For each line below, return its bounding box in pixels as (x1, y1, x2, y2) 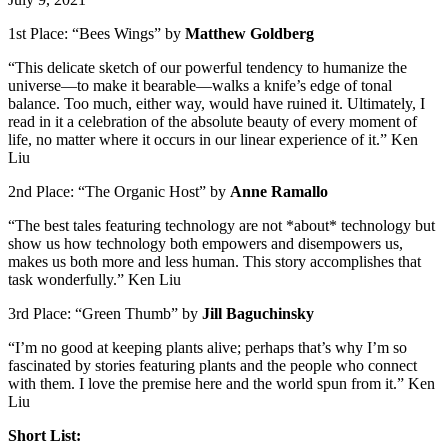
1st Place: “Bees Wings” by (8, 24, 185, 42)
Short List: (8, 426, 81, 444)
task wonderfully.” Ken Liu (8, 270, 181, 288)
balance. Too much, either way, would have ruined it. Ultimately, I (8, 94, 425, 112)
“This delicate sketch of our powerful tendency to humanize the (8, 58, 407, 76)
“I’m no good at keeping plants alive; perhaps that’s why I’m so (8, 338, 407, 356)
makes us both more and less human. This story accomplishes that (8, 252, 421, 270)
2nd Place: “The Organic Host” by (8, 182, 230, 200)
